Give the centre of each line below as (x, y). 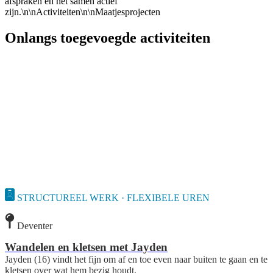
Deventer (35, 225)
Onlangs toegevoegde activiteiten (108, 37)
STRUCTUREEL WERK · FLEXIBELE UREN (113, 197)
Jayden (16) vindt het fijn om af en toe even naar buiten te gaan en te (136, 260)
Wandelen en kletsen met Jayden (86, 247)
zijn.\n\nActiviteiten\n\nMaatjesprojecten (83, 12)
